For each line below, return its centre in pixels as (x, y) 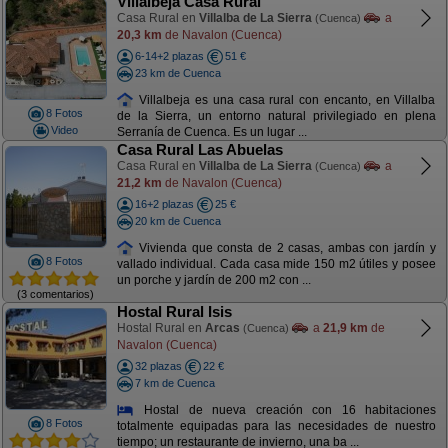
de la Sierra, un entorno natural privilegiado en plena (276, 116)
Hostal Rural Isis (174, 311)
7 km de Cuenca (174, 382)
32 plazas (158, 366)
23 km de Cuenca (177, 72)
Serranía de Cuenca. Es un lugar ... (211, 132)
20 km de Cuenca (177, 220)
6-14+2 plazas (169, 56)
